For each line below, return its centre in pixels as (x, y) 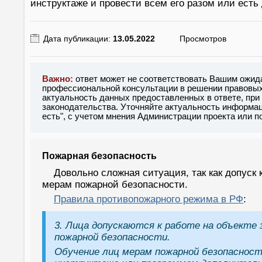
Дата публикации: (78, 39)
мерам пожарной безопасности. (115, 185)
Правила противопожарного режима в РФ (149, 199)
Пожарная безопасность (99, 156)
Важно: (58, 79)
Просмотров (203, 39)
